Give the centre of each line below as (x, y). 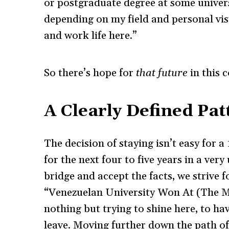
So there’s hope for (90, 73)
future (173, 73)
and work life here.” (91, 36)
